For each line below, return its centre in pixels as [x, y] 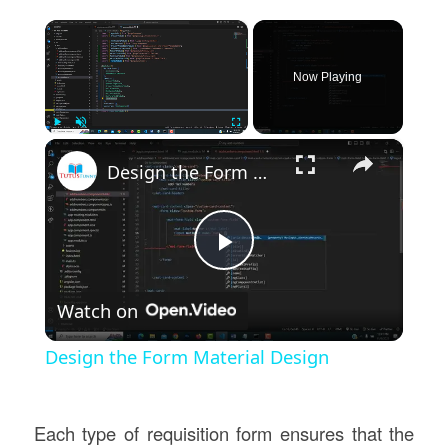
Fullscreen [253, 144]
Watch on [97, 310]
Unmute [94, 144]
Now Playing [328, 77]
